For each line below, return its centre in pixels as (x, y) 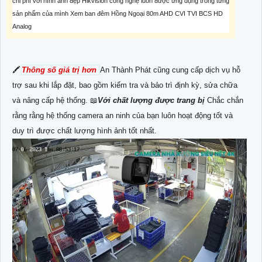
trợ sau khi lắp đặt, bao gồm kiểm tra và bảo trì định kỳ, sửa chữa (125, 85)
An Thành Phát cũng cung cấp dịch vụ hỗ (170, 70)
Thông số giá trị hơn (60, 70)
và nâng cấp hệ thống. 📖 (55, 100)
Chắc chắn (224, 100)
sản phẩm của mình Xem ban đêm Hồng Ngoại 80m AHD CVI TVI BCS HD (118, 13)
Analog (22, 26)
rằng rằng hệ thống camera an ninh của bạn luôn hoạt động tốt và (123, 115)
